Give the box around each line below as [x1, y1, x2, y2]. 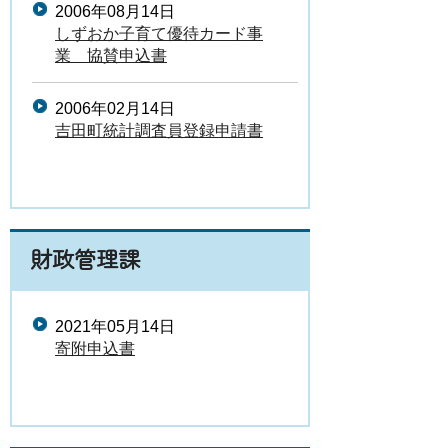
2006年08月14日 [55, 3, 175, 20]
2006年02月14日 [55, 100, 175, 117]
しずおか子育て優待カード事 [55, 25, 263, 42]
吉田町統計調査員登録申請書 [55, 122, 263, 139]
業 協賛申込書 [55, 47, 167, 64]
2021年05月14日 [55, 318, 175, 335]
